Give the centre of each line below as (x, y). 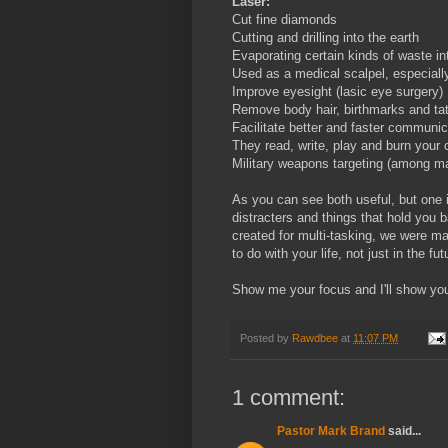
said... (403, 431)
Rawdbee (315, 337)
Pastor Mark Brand (331, 431)
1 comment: (288, 398)
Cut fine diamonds (284, 19)
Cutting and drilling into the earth (325, 37)
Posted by (266, 337)
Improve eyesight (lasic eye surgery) (337, 91)
